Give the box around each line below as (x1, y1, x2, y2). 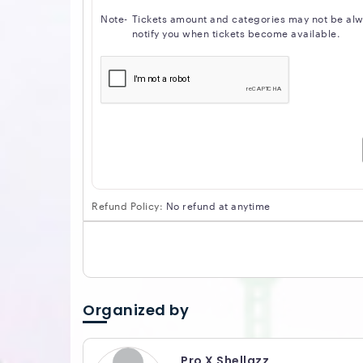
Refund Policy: (92, 198, 163, 212)
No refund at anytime (163, 198, 271, 212)
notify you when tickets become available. (131, 25, 340, 40)
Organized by (83, 300, 189, 320)
